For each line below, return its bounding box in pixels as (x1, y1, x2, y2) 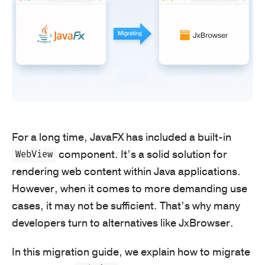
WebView (15, 149, 53, 161)
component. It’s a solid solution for (56, 147, 228, 161)
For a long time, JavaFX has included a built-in (12, 130, 231, 144)
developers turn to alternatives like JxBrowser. (12, 215, 234, 230)
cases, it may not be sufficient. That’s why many (12, 198, 240, 213)
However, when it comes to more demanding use (12, 181, 247, 196)
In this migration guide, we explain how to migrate (12, 244, 250, 259)
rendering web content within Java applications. (12, 164, 241, 179)
